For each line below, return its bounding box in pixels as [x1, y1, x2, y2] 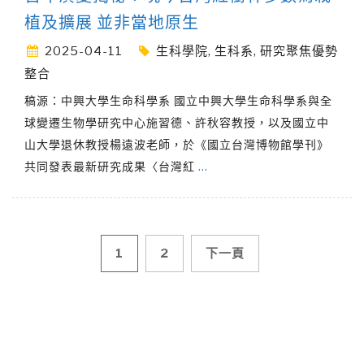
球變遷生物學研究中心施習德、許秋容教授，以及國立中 [24, 115, 329, 130]
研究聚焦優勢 [260, 44, 338, 59]
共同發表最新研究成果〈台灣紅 [24, 159, 198, 174]
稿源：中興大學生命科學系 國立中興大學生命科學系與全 [24, 93, 332, 108]
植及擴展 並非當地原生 [24, 13, 199, 33]
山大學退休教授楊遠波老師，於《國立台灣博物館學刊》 [24, 137, 329, 152]
